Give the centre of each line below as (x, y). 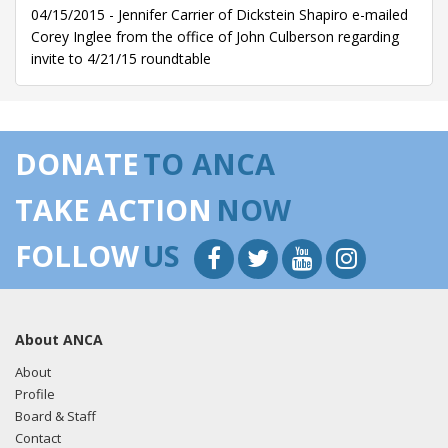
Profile (35, 394)
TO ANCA (209, 163)
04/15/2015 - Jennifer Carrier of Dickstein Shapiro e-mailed (219, 14)
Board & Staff (55, 416)
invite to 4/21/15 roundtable (121, 58)
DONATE (77, 163)
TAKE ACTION (113, 209)
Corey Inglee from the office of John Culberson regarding (215, 36)
